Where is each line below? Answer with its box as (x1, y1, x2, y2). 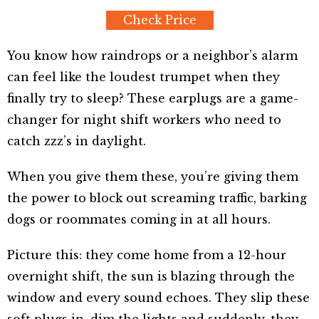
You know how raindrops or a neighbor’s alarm (7, 48, 298, 63)
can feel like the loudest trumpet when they (7, 70, 280, 85)
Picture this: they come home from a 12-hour (7, 248, 286, 263)
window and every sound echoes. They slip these (7, 291, 310, 305)
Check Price (122, 13, 197, 28)
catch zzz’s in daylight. (7, 134, 146, 149)
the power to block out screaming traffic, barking (7, 191, 307, 206)
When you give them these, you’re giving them (7, 169, 298, 184)
